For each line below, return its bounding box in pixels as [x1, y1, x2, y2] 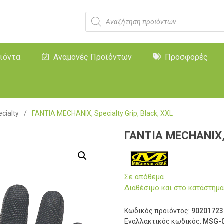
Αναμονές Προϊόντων [53, 52, 132, 62]
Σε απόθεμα [124, 172, 164, 181]
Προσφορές [165, 52, 208, 62]
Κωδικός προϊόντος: [124, 206, 192, 215]
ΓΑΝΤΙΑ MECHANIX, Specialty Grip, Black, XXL [32, 109, 173, 117]
